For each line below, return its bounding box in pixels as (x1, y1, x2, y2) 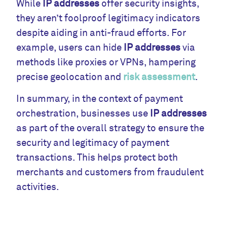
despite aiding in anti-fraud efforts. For (16, 26, 186, 39)
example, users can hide (16, 41, 124, 54)
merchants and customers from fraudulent (16, 166, 204, 179)
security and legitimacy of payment (16, 137, 170, 149)
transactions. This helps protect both (16, 152, 178, 164)
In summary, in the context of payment (16, 93, 183, 105)
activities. (16, 181, 60, 194)
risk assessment (123, 70, 196, 83)
